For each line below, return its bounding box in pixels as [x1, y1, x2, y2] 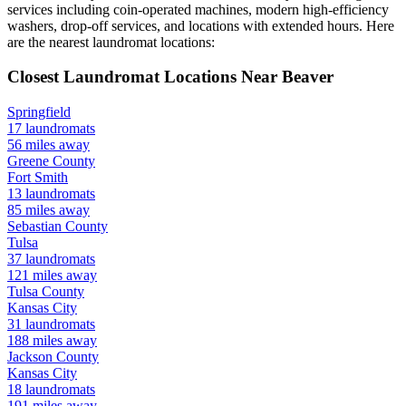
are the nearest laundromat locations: [7, 34, 215, 50]
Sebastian [7, 218, 62, 235]
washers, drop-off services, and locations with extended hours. [7, 17, 362, 34]
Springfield [7, 104, 71, 121]
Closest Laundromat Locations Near [7, 67, 282, 87]
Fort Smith [7, 169, 68, 186]
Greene [7, 153, 49, 169]
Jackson [7, 349, 53, 365]
